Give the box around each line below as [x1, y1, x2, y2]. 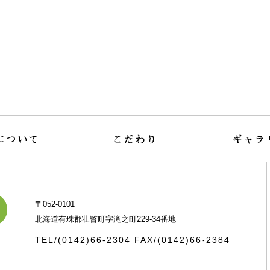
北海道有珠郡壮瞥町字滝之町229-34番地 [35, 215, 176, 224]
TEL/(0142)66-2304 [35, 235, 134, 245]
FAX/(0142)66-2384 [134, 235, 230, 245]
